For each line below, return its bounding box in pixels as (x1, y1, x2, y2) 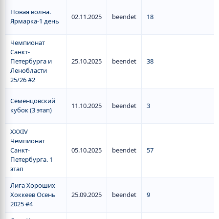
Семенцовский (10, 96, 55, 105)
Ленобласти (10, 66, 47, 75)
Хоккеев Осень (10, 190, 56, 199)
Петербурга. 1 (10, 155, 53, 164)
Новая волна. (10, 7, 51, 16)
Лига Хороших (10, 181, 55, 190)
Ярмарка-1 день (10, 17, 59, 25)
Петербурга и (10, 57, 52, 66)
